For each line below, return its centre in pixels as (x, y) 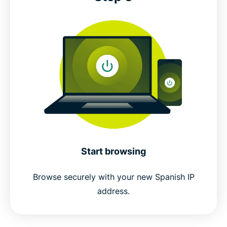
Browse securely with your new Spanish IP (113, 177)
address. (113, 191)
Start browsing (113, 151)
